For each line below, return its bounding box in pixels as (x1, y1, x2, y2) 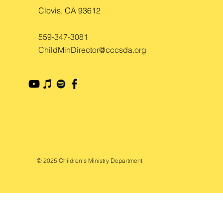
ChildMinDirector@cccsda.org (38, 45, 146, 55)
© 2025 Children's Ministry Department (35, 157, 142, 164)
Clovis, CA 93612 (38, 5, 101, 15)
